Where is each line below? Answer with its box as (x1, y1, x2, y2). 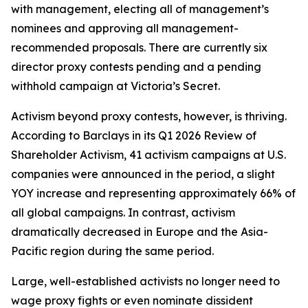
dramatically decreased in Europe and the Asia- (11, 225, 268, 239)
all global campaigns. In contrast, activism (11, 206, 235, 219)
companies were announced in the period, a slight (11, 167, 275, 181)
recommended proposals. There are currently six (11, 41, 267, 54)
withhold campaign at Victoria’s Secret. (11, 79, 220, 93)
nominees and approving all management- (11, 21, 239, 35)
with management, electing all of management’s (11, 2, 269, 16)
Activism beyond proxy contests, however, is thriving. (11, 109, 287, 123)
